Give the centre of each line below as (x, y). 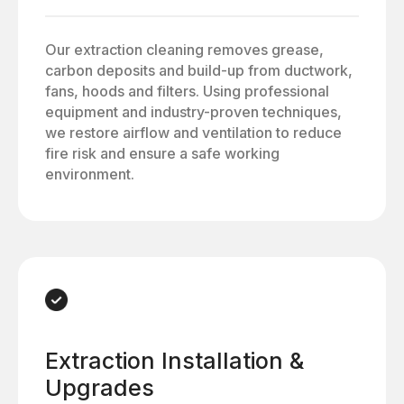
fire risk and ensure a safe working (162, 153)
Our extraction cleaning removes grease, (184, 49)
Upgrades (100, 387)
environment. (90, 174)
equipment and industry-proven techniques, (193, 111)
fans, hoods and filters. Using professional (187, 91)
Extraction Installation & (174, 360)
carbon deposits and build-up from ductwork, (199, 70)
